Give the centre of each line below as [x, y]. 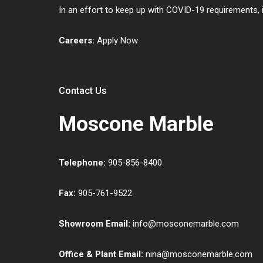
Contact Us [83, 91]
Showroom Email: [95, 224]
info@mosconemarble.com [186, 224]
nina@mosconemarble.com [199, 254]
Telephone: [82, 163]
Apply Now [117, 41]
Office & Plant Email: [101, 254]
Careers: [78, 41]
